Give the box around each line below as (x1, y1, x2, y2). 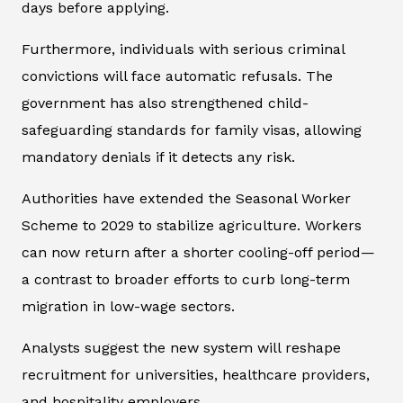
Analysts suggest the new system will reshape (22, 339, 341, 357)
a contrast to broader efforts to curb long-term (22, 271, 350, 289)
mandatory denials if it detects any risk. (22, 148, 295, 166)
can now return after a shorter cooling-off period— (22, 244, 375, 262)
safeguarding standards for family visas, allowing (22, 121, 362, 139)
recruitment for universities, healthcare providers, (22, 366, 370, 384)
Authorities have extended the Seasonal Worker (22, 190, 351, 208)
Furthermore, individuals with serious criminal (22, 40, 345, 58)
